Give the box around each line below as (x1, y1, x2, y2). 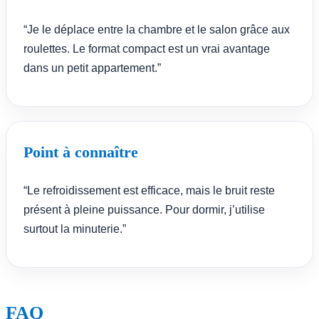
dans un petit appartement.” (23, 61, 161, 74)
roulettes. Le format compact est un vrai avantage (23, 42, 270, 55)
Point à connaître (23, 142, 138, 161)
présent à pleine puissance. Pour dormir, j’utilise (23, 203, 265, 216)
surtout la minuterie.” (23, 222, 126, 235)
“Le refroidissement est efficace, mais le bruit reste (23, 184, 275, 197)
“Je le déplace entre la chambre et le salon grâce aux (23, 23, 290, 36)
